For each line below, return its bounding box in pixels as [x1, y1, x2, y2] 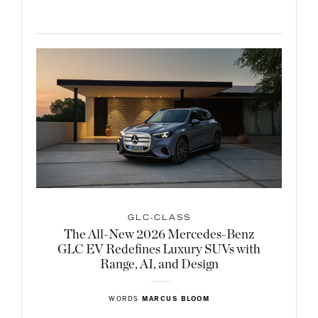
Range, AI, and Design [99, 258, 219, 271]
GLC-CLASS [127, 214, 191, 222]
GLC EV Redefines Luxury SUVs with [57, 243, 261, 256]
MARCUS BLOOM [142, 295, 209, 303]
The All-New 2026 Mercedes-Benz [64, 228, 254, 241]
